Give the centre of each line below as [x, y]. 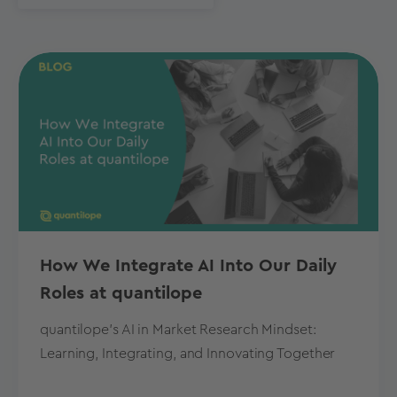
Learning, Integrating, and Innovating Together [188, 354]
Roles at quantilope [121, 294]
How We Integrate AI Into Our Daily [188, 266]
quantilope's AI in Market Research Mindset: [178, 330]
